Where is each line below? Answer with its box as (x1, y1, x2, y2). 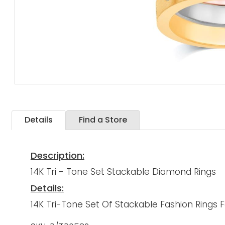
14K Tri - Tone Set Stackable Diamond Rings (30, 166, 216, 178)
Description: (30, 149, 84, 162)
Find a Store (79, 114, 128, 126)
